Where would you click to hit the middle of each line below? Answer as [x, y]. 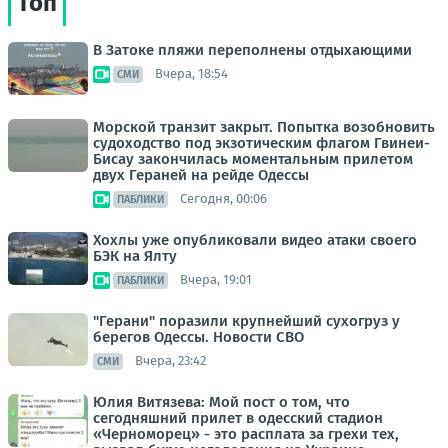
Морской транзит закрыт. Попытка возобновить [264, 126]
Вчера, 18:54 [191, 74]
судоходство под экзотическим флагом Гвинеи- [261, 142]
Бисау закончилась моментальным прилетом [253, 158]
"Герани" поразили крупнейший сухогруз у [246, 320]
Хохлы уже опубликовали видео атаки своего [255, 239]
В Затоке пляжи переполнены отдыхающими [252, 49]
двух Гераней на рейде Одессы [201, 174]
